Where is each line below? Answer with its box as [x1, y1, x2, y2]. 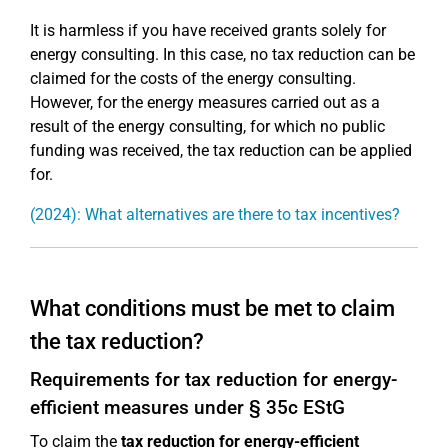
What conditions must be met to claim [30, 296, 395, 321]
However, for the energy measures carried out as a [30, 93, 380, 112]
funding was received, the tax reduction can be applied [30, 141, 412, 160]
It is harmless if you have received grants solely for [30, 21, 386, 40]
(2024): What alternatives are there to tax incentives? [30, 205, 400, 224]
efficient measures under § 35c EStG [30, 396, 345, 419]
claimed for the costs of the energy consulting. [30, 69, 356, 88]
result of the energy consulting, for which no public [30, 117, 385, 136]
